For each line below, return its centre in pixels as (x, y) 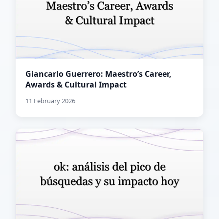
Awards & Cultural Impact (76, 85)
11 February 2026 (50, 101)
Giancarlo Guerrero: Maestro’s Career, (99, 74)
